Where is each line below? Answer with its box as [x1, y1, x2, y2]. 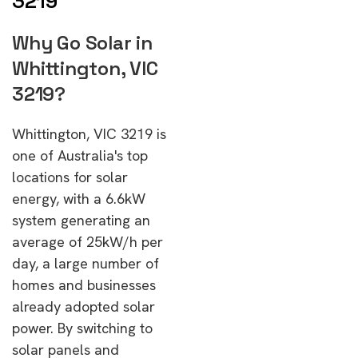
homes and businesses [12, 276, 156, 294]
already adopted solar [12, 297, 155, 316]
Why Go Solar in [12, 30, 153, 55]
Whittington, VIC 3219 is [12, 125, 166, 143]
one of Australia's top [12, 146, 148, 165]
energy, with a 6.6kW [12, 189, 145, 208]
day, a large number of [12, 254, 159, 272]
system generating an [12, 211, 150, 229]
